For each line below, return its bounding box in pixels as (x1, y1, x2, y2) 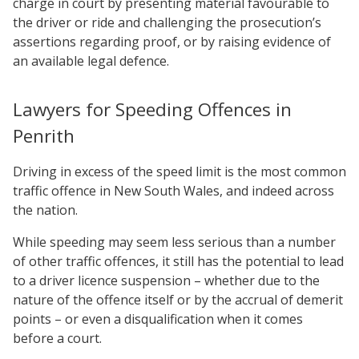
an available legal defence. (13, 52, 169, 70)
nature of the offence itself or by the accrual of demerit (13, 291, 343, 309)
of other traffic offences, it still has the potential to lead (13, 252, 344, 270)
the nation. (13, 201, 78, 219)
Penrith (13, 123, 75, 148)
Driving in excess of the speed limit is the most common (13, 163, 346, 180)
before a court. (13, 329, 102, 347)
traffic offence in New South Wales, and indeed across (13, 182, 334, 200)
